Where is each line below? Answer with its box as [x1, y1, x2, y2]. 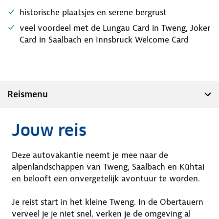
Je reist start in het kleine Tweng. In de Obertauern [12, 197, 203, 207]
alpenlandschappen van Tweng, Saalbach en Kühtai [12, 161, 204, 172]
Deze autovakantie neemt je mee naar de [12, 150, 168, 160]
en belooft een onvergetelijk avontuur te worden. [12, 173, 202, 184]
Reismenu [7, 88, 48, 100]
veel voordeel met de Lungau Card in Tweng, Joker [20, 22, 210, 33]
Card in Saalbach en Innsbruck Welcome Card [20, 34, 189, 45]
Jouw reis [12, 120, 87, 140]
